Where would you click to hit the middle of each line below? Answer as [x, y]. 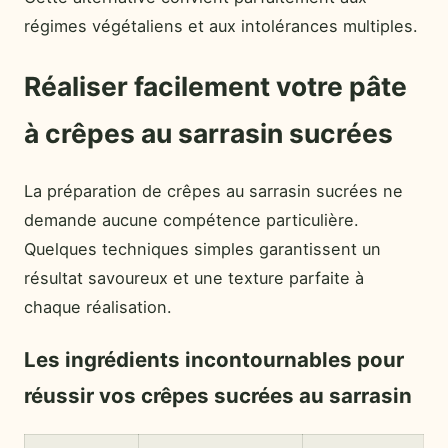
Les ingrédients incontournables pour [214, 360]
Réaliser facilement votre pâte [215, 85]
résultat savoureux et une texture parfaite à [194, 277]
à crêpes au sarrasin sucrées [208, 132]
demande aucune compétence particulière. [191, 219]
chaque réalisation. [98, 306]
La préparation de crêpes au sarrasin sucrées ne [213, 190]
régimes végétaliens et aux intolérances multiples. [221, 25]
